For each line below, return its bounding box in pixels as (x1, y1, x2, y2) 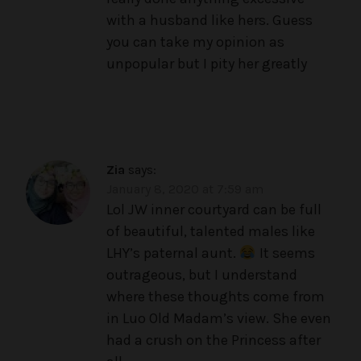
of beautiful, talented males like (106, 222, 315, 241)
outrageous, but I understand (106, 266, 297, 284)
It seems (255, 244, 315, 263)
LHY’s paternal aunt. (106, 244, 239, 263)
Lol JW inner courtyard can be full (106, 201, 322, 219)
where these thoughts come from (106, 288, 325, 306)
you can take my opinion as (106, 33, 284, 52)
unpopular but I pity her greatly (106, 55, 307, 73)
